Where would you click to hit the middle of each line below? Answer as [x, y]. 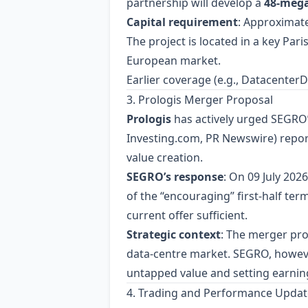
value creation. [165, 157]
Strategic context [174, 234]
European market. [174, 60]
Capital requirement [182, 22]
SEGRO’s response [175, 177]
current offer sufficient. [187, 215]
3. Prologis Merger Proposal [200, 100]
